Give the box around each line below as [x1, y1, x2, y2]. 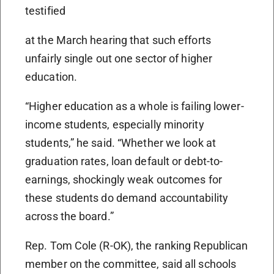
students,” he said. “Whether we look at [25, 136, 216, 150]
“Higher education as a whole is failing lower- [25, 100, 244, 113]
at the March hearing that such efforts [25, 34, 211, 47]
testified [25, 4, 65, 18]
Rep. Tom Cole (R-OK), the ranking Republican [25, 239, 248, 253]
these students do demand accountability [25, 191, 228, 205]
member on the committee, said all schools [25, 257, 237, 271]
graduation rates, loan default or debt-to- [25, 155, 223, 168]
